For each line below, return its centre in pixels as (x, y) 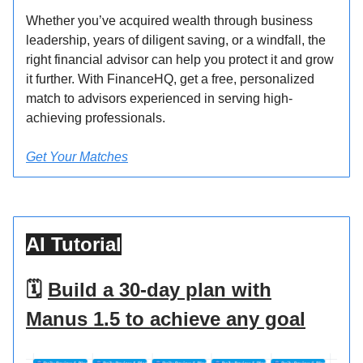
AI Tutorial (74, 245)
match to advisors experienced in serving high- (159, 99)
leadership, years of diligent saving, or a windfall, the (176, 41)
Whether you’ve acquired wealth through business (169, 21)
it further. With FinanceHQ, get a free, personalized (170, 79)
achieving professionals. (96, 118)
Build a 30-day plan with (160, 290)
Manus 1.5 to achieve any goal (166, 319)
